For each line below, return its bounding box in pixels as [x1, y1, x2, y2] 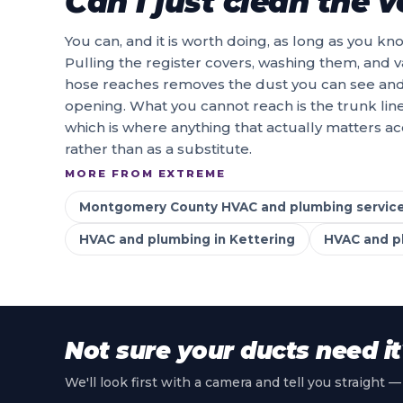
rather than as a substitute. [65, 140, 252, 157]
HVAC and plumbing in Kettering [79, 232, 295, 246]
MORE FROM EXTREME [65, 167, 226, 180]
